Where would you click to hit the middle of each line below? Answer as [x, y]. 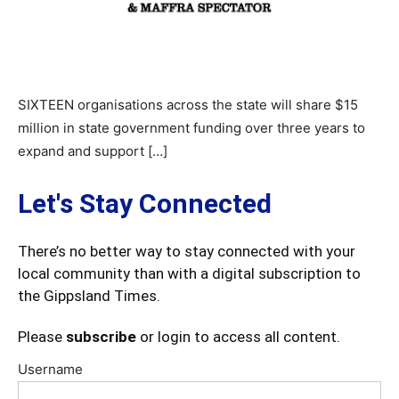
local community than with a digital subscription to [189, 273]
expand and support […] [93, 151]
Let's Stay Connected [145, 204]
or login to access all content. [238, 337]
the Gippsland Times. [89, 296]
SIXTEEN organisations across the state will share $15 [188, 105]
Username [50, 369]
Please [42, 337]
